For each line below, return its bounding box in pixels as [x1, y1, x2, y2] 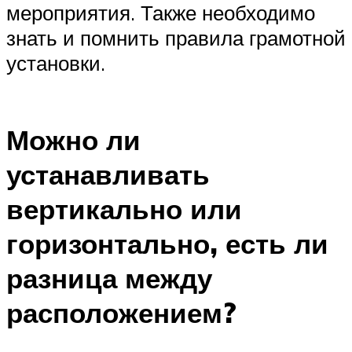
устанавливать [6, 157, 210, 192]
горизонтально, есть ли [6, 226, 328, 262]
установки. [6, 49, 105, 75]
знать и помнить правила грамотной [6, 24, 346, 50]
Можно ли [6, 123, 141, 158]
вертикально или [6, 192, 242, 227]
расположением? [6, 295, 236, 331]
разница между [6, 261, 212, 296]
